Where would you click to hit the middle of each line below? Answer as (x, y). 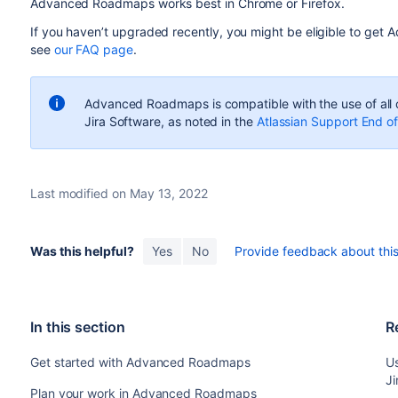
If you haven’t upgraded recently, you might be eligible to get (208, 32)
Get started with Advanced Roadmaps (140, 362)
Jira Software (123, 122)
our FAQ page (93, 50)
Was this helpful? (82, 251)
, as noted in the (209, 122)
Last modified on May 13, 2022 (119, 194)
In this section (77, 327)
